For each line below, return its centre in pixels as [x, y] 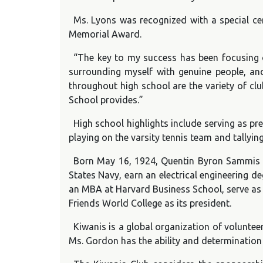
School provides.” [106, 100]
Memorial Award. [105, 34]
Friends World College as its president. [150, 203]
